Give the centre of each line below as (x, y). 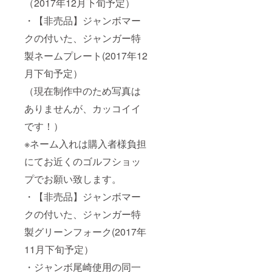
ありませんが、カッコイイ (83, 108)
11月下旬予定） (59, 249)
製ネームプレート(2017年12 (86, 55)
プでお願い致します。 (73, 178)
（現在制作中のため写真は (83, 90)
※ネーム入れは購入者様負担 (85, 143)
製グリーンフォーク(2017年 (85, 231)
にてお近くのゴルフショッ (83, 161)
